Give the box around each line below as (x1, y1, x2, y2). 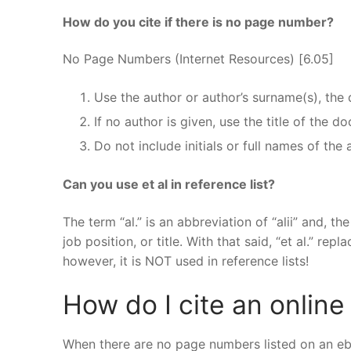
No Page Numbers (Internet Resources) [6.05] (63, 51, 334, 67)
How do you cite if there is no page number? (63, 13, 334, 30)
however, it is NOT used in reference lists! (63, 253, 309, 270)
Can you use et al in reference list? (63, 176, 275, 193)
